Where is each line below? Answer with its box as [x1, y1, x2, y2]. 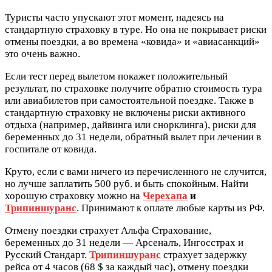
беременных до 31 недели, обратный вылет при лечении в [5, 131, 261, 143]
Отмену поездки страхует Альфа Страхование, [5, 224, 211, 236]
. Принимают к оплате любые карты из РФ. [76, 202, 265, 214]
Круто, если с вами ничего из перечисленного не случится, [5, 165, 267, 177]
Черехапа [143, 189, 188, 202]
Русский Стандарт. [5, 248, 89, 260]
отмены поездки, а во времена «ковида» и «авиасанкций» [5, 35, 260, 47]
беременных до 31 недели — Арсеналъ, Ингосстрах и [5, 236, 243, 248]
